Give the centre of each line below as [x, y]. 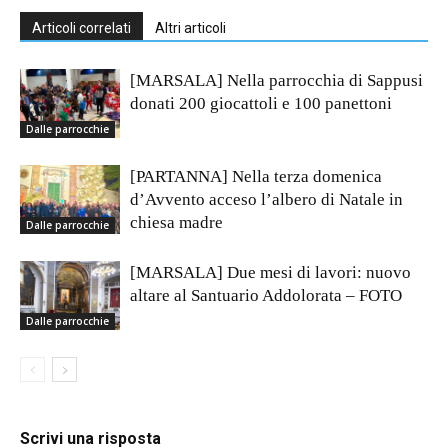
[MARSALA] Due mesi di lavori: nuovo [270, 273]
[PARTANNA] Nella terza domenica [256, 177]
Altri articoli [190, 28]
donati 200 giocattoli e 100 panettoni [261, 104]
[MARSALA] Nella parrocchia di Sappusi [276, 81]
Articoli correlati [81, 28]
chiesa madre [176, 223]
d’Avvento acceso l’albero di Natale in [266, 200]
